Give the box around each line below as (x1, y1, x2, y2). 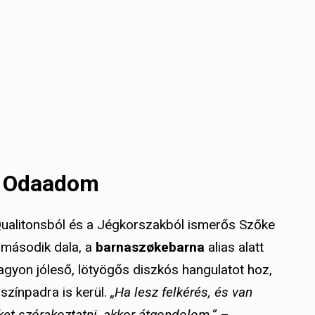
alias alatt (205, 238, 264, 255)
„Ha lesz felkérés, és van (110, 283, 252, 300)
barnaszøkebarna (96, 238, 205, 255)
